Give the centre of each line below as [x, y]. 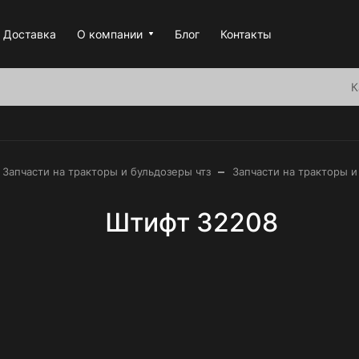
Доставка [30, 34]
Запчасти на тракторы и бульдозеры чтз [107, 171]
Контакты [246, 34]
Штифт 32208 [191, 222]
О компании [110, 34]
